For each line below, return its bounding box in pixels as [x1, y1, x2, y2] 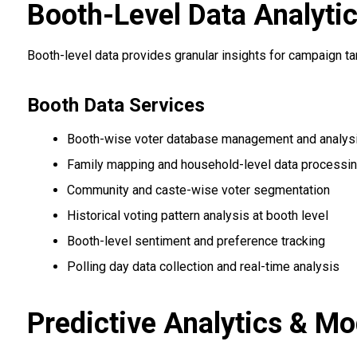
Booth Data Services [26, 94, 205, 117]
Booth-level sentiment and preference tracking [66, 233, 325, 249]
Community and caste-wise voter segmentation [66, 182, 330, 198]
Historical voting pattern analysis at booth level [66, 208, 328, 224]
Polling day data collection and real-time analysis [66, 259, 339, 275]
